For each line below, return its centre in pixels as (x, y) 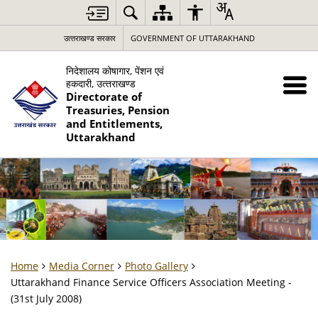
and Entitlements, (114, 124)
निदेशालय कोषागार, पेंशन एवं (115, 71)
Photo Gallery (157, 266)
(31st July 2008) (46, 298)
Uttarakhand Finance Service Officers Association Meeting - (151, 282)
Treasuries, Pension (118, 110)
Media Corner (82, 266)
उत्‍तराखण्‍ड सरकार (89, 38)
